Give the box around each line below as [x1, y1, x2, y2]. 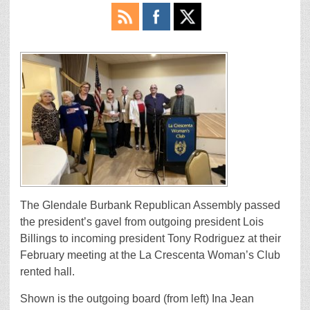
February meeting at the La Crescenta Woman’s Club [20, 249, 280, 262]
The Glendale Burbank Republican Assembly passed [20, 199, 280, 212]
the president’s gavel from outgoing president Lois [20, 216, 264, 228]
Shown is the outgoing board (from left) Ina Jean [20, 293, 254, 305]
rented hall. [20, 266, 75, 278]
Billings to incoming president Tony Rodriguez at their [20, 232, 281, 245]
